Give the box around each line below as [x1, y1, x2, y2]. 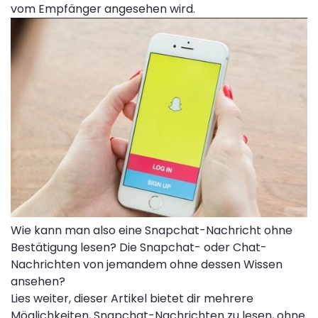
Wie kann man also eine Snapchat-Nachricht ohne [11, 221, 292, 238]
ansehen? [11, 273, 65, 290]
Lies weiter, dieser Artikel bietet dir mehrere [11, 290, 253, 307]
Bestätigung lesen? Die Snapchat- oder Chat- [11, 238, 267, 256]
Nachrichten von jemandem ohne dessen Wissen [11, 256, 283, 273]
